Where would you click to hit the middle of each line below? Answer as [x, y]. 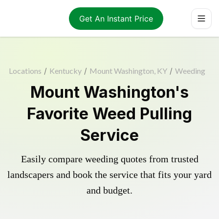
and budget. [109, 190]
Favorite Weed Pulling [109, 114]
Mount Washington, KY [128, 71]
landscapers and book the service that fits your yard [109, 175]
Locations [25, 71]
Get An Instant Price [116, 18]
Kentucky [66, 71]
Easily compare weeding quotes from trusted [109, 159]
